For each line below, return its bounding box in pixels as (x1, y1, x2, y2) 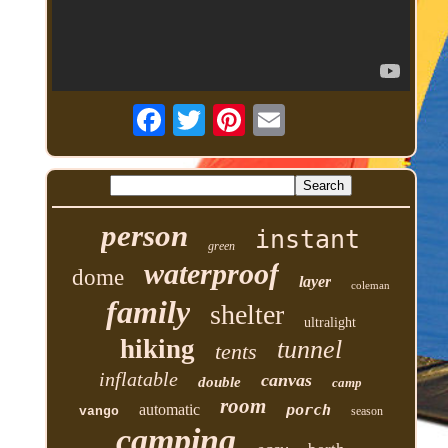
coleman (350, 279, 390, 292)
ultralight (303, 315, 356, 331)
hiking (119, 334, 195, 365)
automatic (138, 401, 200, 419)
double (198, 374, 242, 391)
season (350, 404, 383, 419)
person (101, 218, 189, 254)
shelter (209, 299, 284, 331)
